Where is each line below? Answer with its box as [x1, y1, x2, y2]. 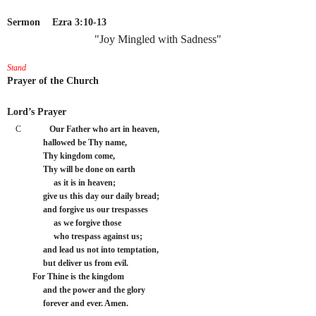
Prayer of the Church [7, 75, 99, 86]
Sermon [7, 17, 40, 28]
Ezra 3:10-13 [52, 17, 107, 28]
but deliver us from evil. [32, 258, 128, 269]
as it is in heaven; [32, 178, 116, 188]
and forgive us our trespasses [32, 205, 148, 215]
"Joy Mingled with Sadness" [95, 32, 221, 45]
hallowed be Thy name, [32, 138, 127, 148]
